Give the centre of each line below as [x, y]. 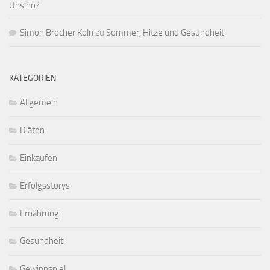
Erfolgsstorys [45, 186]
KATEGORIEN [33, 78]
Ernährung [39, 214]
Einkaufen [39, 158]
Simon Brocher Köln [57, 33]
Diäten [32, 130]
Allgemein [39, 103]
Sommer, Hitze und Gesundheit [165, 33]
